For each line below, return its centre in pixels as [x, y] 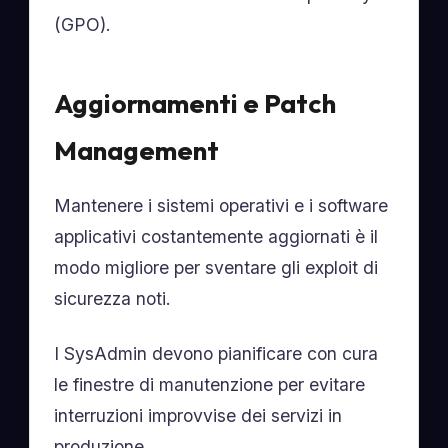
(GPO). [83, 24]
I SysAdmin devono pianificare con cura [216, 353]
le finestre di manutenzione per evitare [210, 384]
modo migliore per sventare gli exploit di [216, 267]
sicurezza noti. [113, 298]
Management [137, 150]
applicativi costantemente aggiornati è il [216, 236]
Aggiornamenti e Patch [195, 103]
